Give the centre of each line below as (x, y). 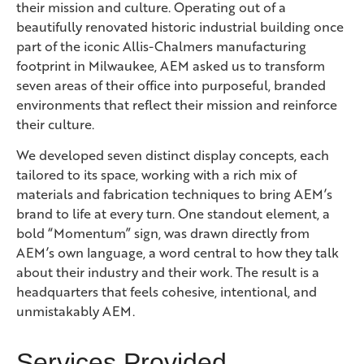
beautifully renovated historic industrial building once (180, 26)
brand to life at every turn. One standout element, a (173, 214)
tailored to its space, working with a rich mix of (156, 175)
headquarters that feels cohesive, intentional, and (167, 292)
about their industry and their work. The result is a (168, 272)
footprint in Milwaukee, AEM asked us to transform (171, 65)
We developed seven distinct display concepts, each (173, 155)
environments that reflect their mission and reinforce (177, 104)
